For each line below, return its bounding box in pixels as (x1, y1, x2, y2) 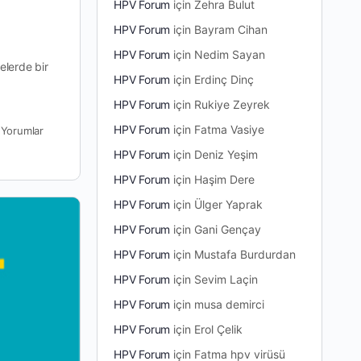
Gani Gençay (194, 222, 262, 236)
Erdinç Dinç (194, 72, 255, 86)
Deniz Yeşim (194, 147, 259, 161)
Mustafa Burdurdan (194, 247, 297, 261)
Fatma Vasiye (194, 122, 265, 136)
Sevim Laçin (194, 272, 259, 286)
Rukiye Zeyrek (194, 97, 271, 111)
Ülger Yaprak (194, 197, 263, 211)
